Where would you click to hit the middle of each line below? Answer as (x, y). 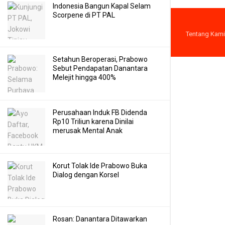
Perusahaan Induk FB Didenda (100, 113)
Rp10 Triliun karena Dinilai (93, 122)
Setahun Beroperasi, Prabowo (100, 59)
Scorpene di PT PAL (84, 15)
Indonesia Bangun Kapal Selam (102, 6)
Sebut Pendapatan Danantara (100, 68)
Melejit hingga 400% (84, 77)
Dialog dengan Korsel (86, 175)
